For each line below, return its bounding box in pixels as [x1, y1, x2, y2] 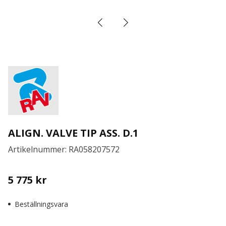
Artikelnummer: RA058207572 [8, 144, 120, 155]
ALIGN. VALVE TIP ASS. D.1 [8, 126, 138, 140]
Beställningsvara [15, 199, 68, 209]
